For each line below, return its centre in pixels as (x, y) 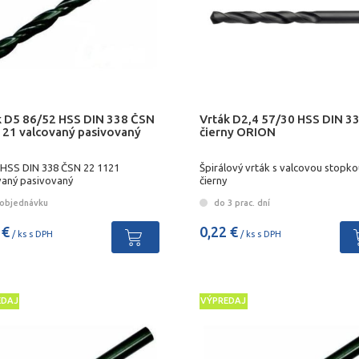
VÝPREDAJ (224, 301)
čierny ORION (237, 131)
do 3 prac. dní (240, 202)
